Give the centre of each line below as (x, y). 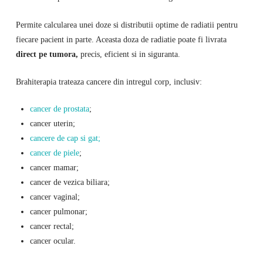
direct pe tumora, (47, 54)
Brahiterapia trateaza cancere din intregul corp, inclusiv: (109, 81)
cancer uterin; (52, 124)
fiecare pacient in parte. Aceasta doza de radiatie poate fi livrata (121, 39)
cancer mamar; (54, 168)
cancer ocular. (53, 241)
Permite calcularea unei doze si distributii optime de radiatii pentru (127, 24)
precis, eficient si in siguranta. (129, 54)
